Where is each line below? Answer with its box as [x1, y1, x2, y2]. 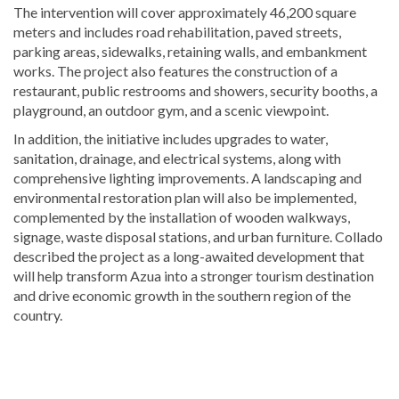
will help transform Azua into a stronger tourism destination [13, 266, 374, 284]
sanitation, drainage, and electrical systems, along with [13, 149, 341, 167]
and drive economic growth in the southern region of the [13, 286, 351, 304]
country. [13, 305, 62, 323]
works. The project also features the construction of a [13, 61, 338, 79]
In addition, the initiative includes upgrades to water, [13, 129, 328, 147]
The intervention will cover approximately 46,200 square [13, 3, 356, 20]
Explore [12, 335, 60, 353]
